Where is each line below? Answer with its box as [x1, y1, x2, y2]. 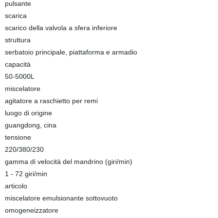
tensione [4, 133, 31, 141]
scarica [4, 12, 27, 19]
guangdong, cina [4, 121, 56, 129]
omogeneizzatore [4, 206, 58, 214]
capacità [4, 60, 31, 68]
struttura [4, 36, 31, 44]
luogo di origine [4, 109, 52, 117]
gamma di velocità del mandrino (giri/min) [4, 158, 132, 165]
